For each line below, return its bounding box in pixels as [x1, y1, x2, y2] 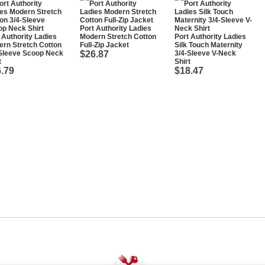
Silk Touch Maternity [174, 41, 243, 49]
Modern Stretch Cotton [80, 33, 156, 41]
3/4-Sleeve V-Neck [174, 49, 236, 57]
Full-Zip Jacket [80, 41, 129, 49]
